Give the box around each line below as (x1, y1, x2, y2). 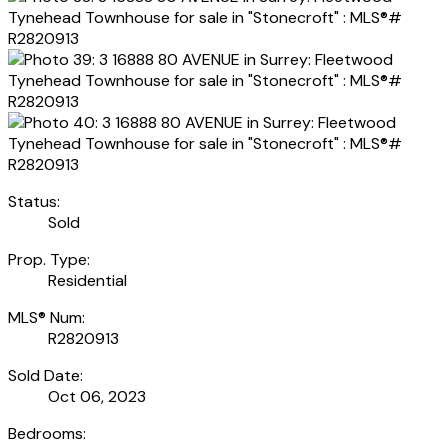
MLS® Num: (8, 306, 85, 328)
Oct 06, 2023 (48, 385, 146, 407)
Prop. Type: (8, 248, 90, 270)
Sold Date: (8, 364, 83, 386)
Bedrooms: (8, 422, 86, 444)
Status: (8, 190, 60, 212)
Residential (48, 269, 127, 291)
